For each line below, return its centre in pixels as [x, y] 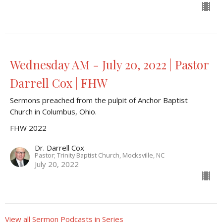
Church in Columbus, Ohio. [53, 112]
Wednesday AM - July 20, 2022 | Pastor [109, 65]
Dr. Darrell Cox [59, 148]
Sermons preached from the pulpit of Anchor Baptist [99, 100]
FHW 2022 [28, 128]
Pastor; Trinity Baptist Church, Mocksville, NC [100, 155]
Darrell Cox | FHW [59, 83]
